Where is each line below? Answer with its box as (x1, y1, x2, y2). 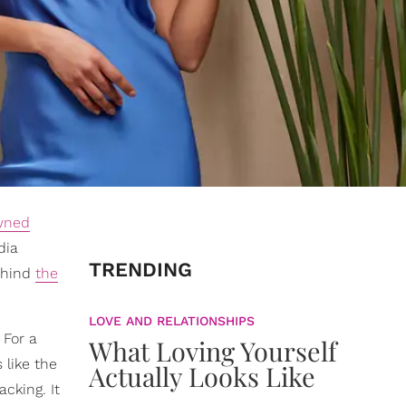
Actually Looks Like (89, 359, 315, 393)
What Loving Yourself (89, 333, 337, 368)
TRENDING (89, 258, 192, 281)
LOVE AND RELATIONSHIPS (89, 314, 255, 328)
